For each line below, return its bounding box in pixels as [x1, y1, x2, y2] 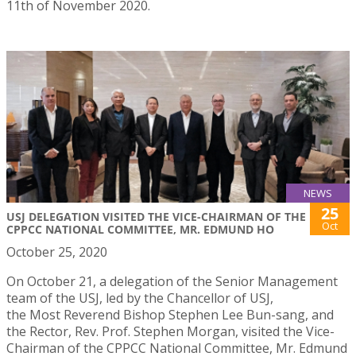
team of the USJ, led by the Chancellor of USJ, [6, 289, 273, 308]
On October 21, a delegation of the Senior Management [6, 273, 338, 291]
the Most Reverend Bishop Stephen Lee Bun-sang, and [6, 306, 334, 324]
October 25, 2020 [6, 243, 107, 261]
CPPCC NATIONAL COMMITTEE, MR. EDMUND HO [6, 222, 274, 238]
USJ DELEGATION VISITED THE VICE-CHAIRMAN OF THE [6, 209, 306, 225]
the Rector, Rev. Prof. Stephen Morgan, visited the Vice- [6, 323, 335, 341]
